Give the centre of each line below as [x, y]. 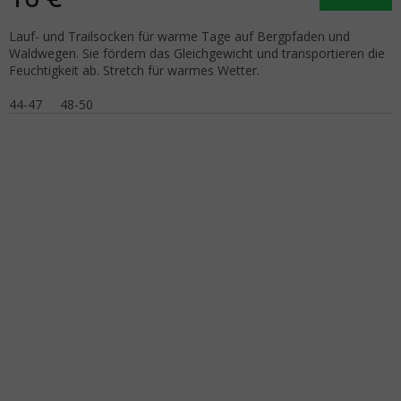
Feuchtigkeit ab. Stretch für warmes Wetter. [134, 70]
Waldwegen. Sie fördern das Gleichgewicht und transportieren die [197, 53]
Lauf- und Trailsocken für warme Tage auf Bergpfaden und [179, 36]
